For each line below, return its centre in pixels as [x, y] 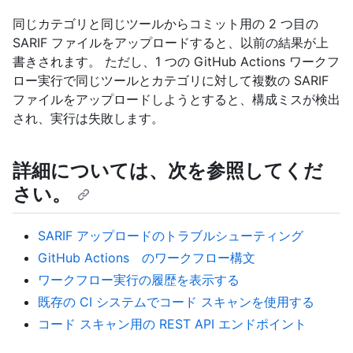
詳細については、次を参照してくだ [168, 171]
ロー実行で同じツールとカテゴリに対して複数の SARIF [171, 81]
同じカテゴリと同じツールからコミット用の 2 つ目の [165, 24]
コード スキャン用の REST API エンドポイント [172, 323]
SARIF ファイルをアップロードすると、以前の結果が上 [171, 43]
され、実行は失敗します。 [88, 119]
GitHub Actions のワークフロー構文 [147, 257]
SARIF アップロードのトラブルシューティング [171, 235]
